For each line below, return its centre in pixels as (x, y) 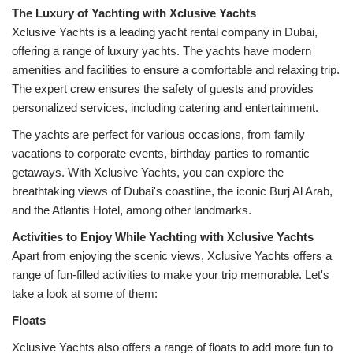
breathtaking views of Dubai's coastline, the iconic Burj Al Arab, (172, 191)
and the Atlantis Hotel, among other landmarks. (132, 210)
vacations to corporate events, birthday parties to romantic (161, 153)
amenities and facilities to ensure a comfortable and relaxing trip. (176, 70)
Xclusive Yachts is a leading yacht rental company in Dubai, (165, 32)
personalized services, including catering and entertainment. (165, 108)
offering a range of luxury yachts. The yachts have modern (162, 51)
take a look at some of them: (85, 294)
